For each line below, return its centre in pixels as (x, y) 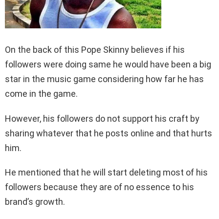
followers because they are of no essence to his (99, 187)
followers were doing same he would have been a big (108, 65)
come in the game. (41, 94)
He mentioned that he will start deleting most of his (106, 173)
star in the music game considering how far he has (104, 79)
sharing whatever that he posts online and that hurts (109, 133)
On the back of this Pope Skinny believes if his (95, 50)
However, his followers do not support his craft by (102, 119)
